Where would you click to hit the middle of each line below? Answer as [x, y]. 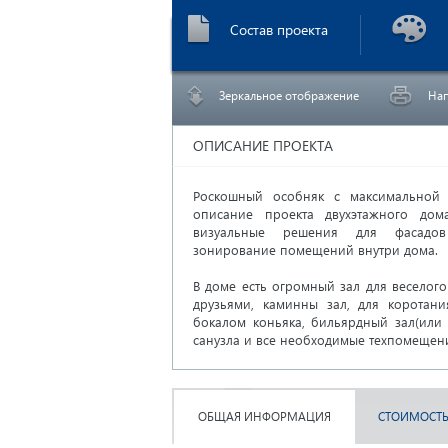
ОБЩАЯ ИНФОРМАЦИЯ [264, 416]
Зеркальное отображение [289, 95]
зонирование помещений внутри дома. [317, 249]
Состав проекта [279, 29]
